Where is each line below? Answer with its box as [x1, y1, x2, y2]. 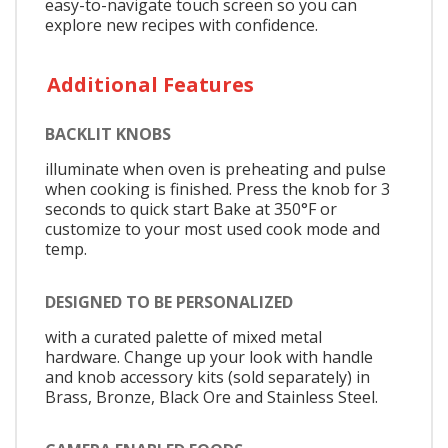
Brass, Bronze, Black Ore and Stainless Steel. [45, 385, 378, 408]
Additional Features [47, 70, 254, 98]
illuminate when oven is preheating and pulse [45, 157, 386, 180]
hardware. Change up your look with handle [45, 345, 373, 368]
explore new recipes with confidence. [45, 14, 318, 37]
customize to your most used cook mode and [45, 217, 380, 240]
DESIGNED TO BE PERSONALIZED [45, 290, 293, 313]
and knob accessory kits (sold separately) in [45, 365, 370, 388]
